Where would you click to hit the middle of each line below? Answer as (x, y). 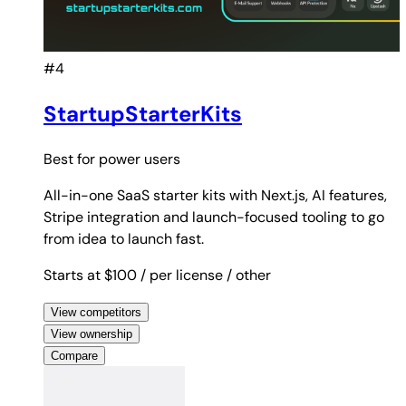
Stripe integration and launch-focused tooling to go (214, 217)
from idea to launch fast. (124, 239)
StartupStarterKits (143, 114)
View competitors (96, 313)
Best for (71, 159)
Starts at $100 (92, 275)
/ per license (182, 275)
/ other (249, 275)
